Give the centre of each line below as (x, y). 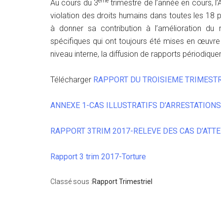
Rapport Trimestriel (122, 181)
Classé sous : (71, 181)
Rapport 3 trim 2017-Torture (98, 156)
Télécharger (72, 79)
